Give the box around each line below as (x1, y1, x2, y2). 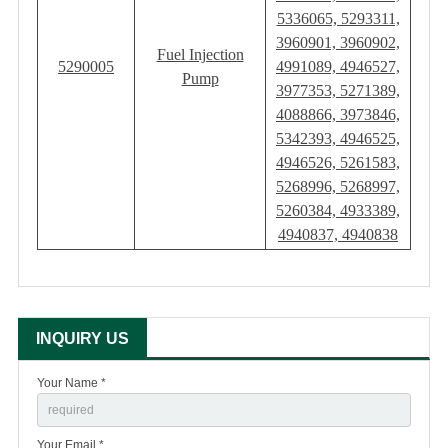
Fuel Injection (156, 46, 244, 64)
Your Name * (37, 376, 106, 391)
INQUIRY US (36, 330, 129, 348)
